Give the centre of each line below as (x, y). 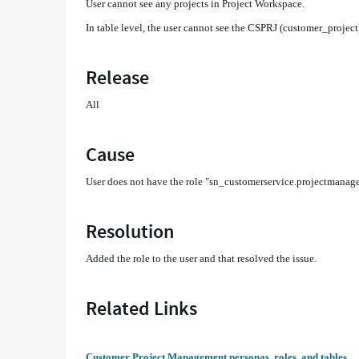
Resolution (130, 231)
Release (118, 77)
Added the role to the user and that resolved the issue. (202, 258)
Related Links (142, 308)
